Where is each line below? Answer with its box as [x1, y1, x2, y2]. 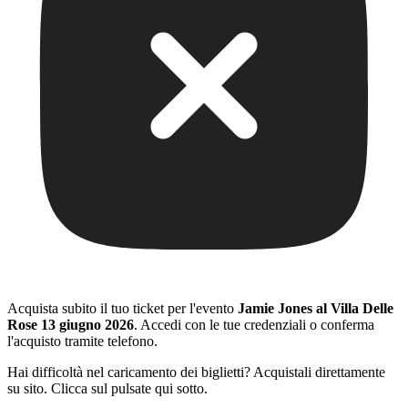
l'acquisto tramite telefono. [7, 333, 158, 350]
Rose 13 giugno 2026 [7, 317, 134, 333]
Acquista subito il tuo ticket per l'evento [7, 301, 238, 317]
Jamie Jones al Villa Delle [238, 301, 393, 317]
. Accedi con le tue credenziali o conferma [134, 317, 374, 333]
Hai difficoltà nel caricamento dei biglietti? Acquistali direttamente [7, 364, 385, 381]
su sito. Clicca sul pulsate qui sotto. [7, 381, 208, 397]
